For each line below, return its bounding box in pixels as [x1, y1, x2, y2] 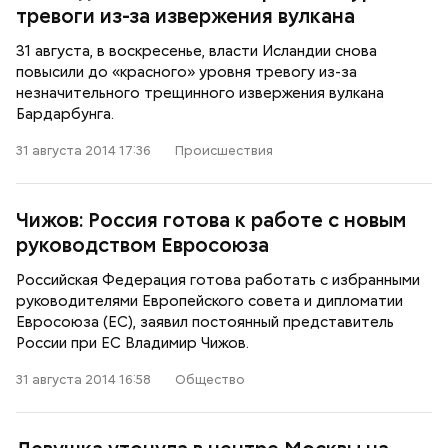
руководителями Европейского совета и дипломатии [16, 291, 403, 311]
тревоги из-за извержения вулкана [16, 3, 355, 29]
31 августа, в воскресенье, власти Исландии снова [16, 41, 377, 61]
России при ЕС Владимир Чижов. [16, 333, 249, 353]
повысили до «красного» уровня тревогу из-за [16, 62, 357, 82]
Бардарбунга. [16, 104, 114, 124]
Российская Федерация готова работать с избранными [16, 270, 420, 290]
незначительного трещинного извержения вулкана [16, 83, 384, 103]
